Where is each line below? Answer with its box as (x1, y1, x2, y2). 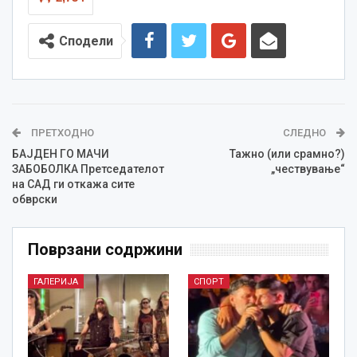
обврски (12, 192, 57, 206)
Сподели (59, 33, 113, 49)
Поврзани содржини (28, 239, 182, 259)
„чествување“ (271, 162, 345, 175)
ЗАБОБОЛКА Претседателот (12, 162, 164, 175)
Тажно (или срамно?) (229, 147, 345, 160)
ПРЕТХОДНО (29, 126, 94, 139)
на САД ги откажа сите (12, 177, 135, 190)
